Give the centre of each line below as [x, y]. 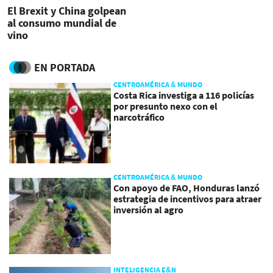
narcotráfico [139, 117]
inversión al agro [149, 209]
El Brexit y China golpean [67, 11]
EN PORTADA [65, 67]
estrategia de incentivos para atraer [188, 198]
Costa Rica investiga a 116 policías [184, 95]
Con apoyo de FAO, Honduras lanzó [187, 187]
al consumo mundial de [62, 23]
